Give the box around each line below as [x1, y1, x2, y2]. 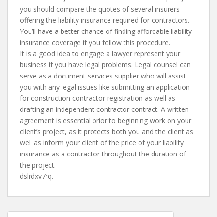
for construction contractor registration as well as [20, 93, 175, 103]
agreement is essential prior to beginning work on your [20, 116, 191, 125]
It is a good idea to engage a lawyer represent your [20, 49, 180, 58]
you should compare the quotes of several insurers [20, 4, 180, 14]
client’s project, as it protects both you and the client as [20, 127, 193, 136]
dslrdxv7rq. [20, 171, 53, 181]
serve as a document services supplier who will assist [20, 71, 186, 80]
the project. [20, 160, 56, 170]
